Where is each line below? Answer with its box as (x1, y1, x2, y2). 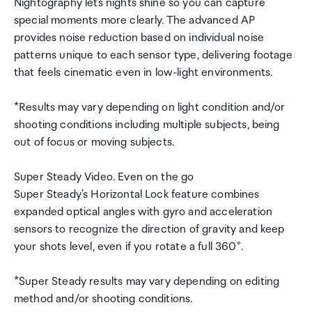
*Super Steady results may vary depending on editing (14, 275, 280, 288)
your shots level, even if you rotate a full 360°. (14, 240, 243, 253)
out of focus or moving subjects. (14, 136, 175, 149)
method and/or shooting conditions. (14, 292, 193, 306)
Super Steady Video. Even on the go (14, 171, 194, 184)
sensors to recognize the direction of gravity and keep (14, 223, 285, 236)
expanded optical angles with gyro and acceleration (14, 205, 273, 219)
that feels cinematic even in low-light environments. (14, 66, 273, 79)
